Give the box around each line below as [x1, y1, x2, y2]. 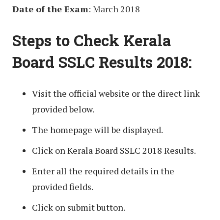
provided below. [32, 103, 94, 115]
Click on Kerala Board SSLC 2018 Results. [32, 144, 196, 156]
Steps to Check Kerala [12, 30, 171, 51]
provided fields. [32, 180, 93, 192]
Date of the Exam [12, 3, 88, 15]
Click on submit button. [32, 201, 125, 213]
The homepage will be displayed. [32, 123, 163, 136]
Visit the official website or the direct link [32, 87, 200, 99]
